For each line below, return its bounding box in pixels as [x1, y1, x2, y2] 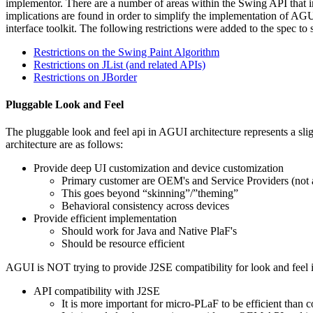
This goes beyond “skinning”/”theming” [61, 187, 238, 200]
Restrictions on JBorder [34, 71, 137, 83]
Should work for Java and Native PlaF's [61, 225, 237, 238]
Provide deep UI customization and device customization [34, 162, 284, 175]
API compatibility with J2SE [34, 285, 160, 298]
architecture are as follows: [6, 138, 123, 151]
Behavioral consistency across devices [61, 200, 229, 212]
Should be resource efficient [61, 238, 184, 250]
